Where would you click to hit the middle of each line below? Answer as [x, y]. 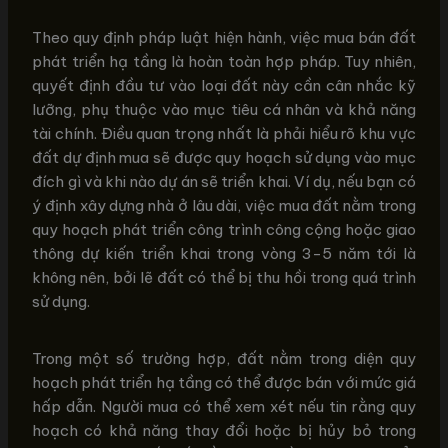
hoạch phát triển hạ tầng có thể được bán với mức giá [224, 383]
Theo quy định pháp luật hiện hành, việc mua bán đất [224, 37]
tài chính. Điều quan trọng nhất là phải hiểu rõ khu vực [224, 133]
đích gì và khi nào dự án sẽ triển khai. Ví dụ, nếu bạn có [224, 181]
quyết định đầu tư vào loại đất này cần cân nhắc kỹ [224, 85]
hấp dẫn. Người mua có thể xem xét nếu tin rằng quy [224, 407]
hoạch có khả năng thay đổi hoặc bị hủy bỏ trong [224, 431]
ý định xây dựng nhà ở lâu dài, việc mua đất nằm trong [224, 205]
